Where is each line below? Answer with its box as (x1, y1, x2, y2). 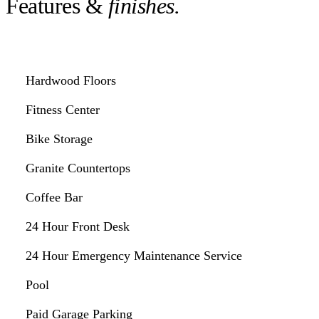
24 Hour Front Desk (26, 219, 130, 234)
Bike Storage (26, 132, 93, 147)
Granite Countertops (26, 161, 130, 176)
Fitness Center (26, 103, 100, 117)
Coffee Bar (26, 190, 83, 205)
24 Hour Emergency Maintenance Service (26, 249, 242, 263)
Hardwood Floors (26, 73, 116, 88)
